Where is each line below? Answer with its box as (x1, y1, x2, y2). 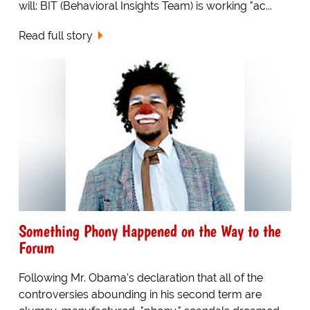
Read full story (18, 28, 93, 42)
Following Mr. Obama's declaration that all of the (18, 271, 263, 285)
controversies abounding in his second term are (18, 288, 262, 302)
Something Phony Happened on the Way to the (18, 221, 281, 241)
